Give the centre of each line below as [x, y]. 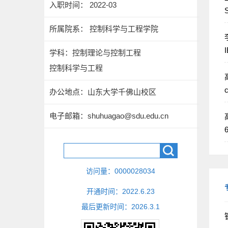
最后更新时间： [106, 207]
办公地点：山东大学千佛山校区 [103, 92]
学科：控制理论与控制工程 [95, 53]
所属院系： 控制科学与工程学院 [104, 29]
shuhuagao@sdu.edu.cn [128, 116]
